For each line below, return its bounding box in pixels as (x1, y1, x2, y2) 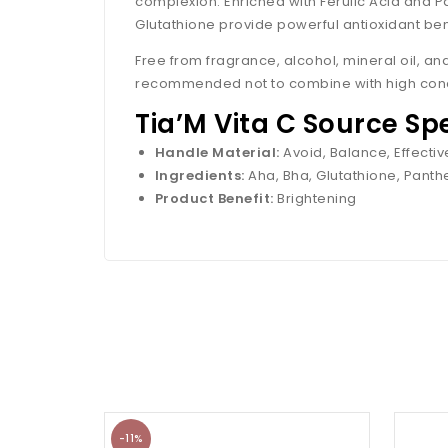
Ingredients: (154, 166, 245, 186)
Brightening (273, 189, 357, 209)
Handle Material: (154, 143, 280, 163)
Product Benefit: (154, 189, 274, 209)
